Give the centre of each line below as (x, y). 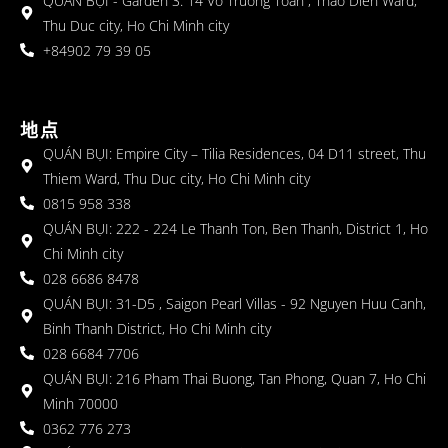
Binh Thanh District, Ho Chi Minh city (156, 328)
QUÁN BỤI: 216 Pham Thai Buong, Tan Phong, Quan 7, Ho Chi (234, 378)
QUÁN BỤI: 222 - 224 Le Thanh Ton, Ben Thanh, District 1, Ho (235, 228)
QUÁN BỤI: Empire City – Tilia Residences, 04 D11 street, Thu (234, 153)
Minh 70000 (80, 403)
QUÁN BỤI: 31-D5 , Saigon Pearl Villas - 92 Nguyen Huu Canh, (234, 303)
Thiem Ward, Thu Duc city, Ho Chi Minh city (176, 178)
